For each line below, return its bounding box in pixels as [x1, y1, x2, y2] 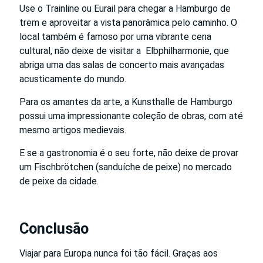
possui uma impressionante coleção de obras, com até [19, 110, 243, 122]
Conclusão [19, 220, 89, 237]
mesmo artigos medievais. [19, 124, 126, 136]
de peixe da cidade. [19, 175, 99, 187]
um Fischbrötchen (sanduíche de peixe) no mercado [19, 161, 232, 173]
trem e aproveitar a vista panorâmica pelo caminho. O [19, 16, 237, 28]
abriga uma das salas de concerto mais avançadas [19, 59, 224, 70]
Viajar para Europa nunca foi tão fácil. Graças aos [19, 247, 218, 259]
